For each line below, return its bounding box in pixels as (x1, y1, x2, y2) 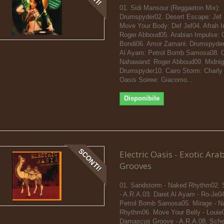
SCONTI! (77, 146, 103, 173)
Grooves (119, 159, 151, 171)
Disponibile (123, 94, 159, 102)
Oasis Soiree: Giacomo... (119, 75, 193, 83)
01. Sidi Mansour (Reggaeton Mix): (119, 3, 220, 11)
